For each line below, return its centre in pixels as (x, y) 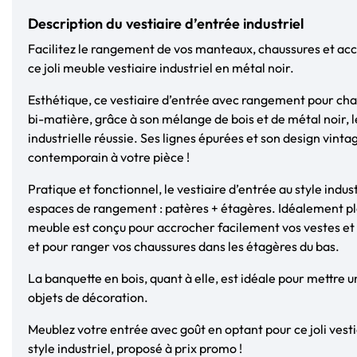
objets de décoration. (88, 297)
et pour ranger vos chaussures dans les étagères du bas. (184, 246)
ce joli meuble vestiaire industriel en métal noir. (161, 67)
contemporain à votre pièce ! (109, 157)
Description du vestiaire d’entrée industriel (166, 23)
